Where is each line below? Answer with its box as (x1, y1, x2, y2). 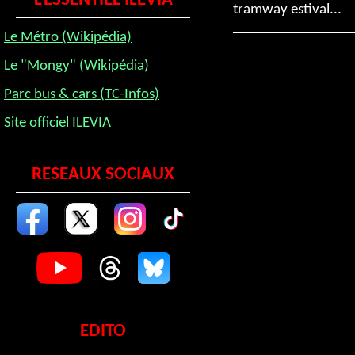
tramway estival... (233, 2, 342, 17)
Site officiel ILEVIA (4, 116, 111, 131)
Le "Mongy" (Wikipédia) (4, 59, 149, 74)
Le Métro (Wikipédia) (4, 30, 132, 45)
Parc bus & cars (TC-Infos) (4, 87, 159, 102)
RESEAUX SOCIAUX (32, 166, 174, 184)
